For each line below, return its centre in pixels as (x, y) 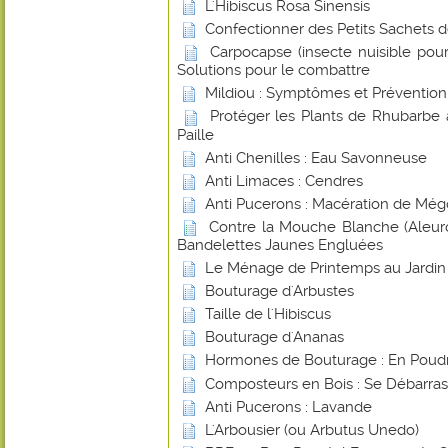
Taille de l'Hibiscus (268, 314)
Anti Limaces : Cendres (284, 180)
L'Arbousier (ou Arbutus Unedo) (312, 429)
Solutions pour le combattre (273, 70)
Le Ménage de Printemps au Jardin (325, 267)
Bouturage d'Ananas (274, 337)
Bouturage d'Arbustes (279, 291)
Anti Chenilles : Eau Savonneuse (316, 157)
